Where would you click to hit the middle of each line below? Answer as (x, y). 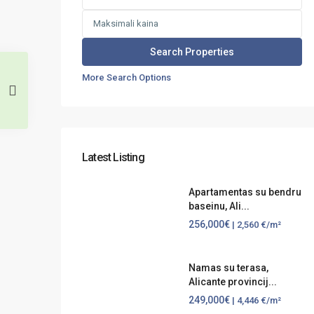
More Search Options (127, 77)
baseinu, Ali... (219, 206)
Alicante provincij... (232, 281)
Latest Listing (113, 157)
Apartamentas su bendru (245, 192)
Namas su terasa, (228, 267)
